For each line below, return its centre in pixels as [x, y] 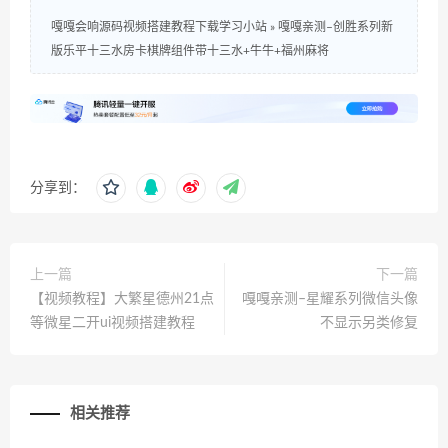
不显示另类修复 [369, 322]
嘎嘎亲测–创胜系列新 [335, 26]
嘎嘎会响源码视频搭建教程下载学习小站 [159, 26]
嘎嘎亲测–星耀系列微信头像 [330, 298]
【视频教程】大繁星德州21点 [122, 298]
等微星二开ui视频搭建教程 [112, 322]
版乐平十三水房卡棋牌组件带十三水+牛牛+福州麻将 [190, 50]
